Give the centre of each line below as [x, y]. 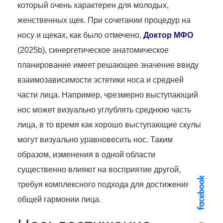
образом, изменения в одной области [86, 154]
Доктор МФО [168, 35]
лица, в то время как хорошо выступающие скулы [109, 124]
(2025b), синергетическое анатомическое [93, 50]
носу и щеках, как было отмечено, [80, 35]
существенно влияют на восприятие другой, [99, 169]
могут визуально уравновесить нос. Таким [95, 139]
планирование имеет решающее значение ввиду [108, 65]
